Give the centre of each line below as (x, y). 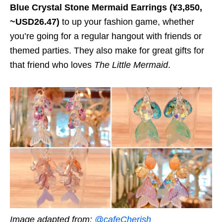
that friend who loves (52, 65)
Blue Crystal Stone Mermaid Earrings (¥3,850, (106, 7)
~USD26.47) (35, 22)
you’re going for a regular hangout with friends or (106, 36)
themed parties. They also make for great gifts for (107, 50)
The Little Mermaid (131, 65)
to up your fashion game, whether (127, 22)
